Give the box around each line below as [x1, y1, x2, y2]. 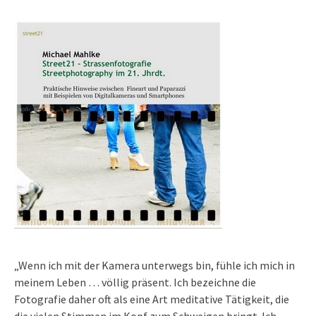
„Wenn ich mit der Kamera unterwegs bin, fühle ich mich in [14, 257, 295, 272]
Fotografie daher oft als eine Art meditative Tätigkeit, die [14, 291, 289, 306]
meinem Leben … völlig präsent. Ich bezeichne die [14, 274, 256, 289]
